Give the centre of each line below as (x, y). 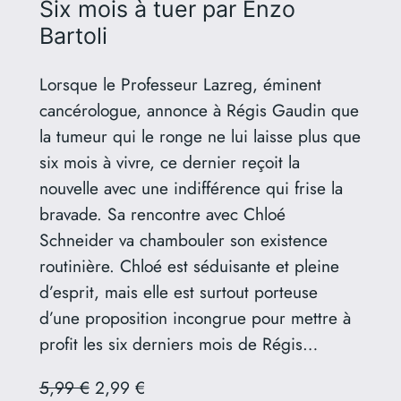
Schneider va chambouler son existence (183, 240)
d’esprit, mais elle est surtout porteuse (178, 292)
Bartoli (73, 36)
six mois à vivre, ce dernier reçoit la (169, 162)
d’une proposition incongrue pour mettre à (195, 318)
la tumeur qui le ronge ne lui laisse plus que (200, 137)
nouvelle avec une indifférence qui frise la (191, 188)
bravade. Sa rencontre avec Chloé (162, 214)
